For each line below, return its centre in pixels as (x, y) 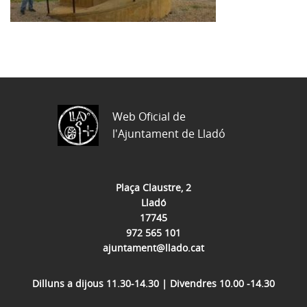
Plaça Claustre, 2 (153, 187)
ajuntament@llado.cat (153, 248)
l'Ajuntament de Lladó (169, 134)
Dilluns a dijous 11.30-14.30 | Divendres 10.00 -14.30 (153, 283)
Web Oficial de (149, 116)
